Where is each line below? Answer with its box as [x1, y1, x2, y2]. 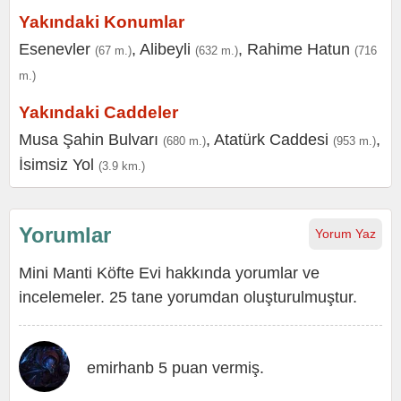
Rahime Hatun [247, 40, 350, 58]
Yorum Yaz [315, 226, 376, 241]
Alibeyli [140, 40, 191, 58]
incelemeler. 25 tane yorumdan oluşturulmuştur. [19, 288, 357, 306]
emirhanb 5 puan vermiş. [87, 359, 264, 377]
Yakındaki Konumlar [19, 13, 184, 31]
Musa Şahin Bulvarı [19, 131, 158, 149]
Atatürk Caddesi [214, 131, 328, 149]
